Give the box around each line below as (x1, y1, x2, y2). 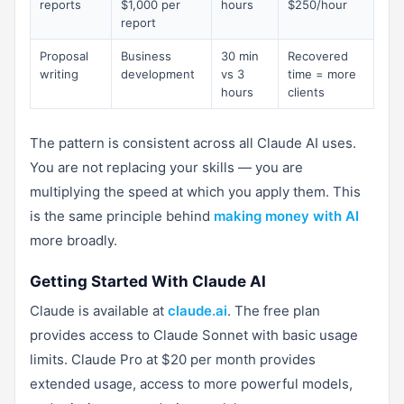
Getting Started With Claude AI (30, 271, 266, 290)
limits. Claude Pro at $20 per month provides (30, 350, 316, 368)
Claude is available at (30, 301, 168, 319)
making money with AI (214, 207, 359, 225)
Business (121, 48, 171, 63)
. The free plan (227, 301, 320, 319)
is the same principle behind (30, 207, 214, 225)
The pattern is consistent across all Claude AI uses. (30, 133, 356, 151)
